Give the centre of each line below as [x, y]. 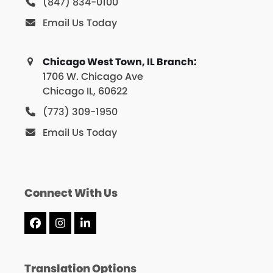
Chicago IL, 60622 [85, 91]
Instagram [89, 227]
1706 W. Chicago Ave [93, 77]
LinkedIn [107, 227]
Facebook [61, 227]
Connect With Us [71, 193]
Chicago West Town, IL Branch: [119, 62]
